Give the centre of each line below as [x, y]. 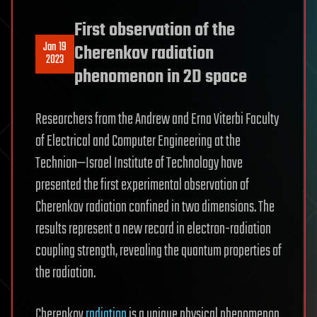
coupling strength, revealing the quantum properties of [158, 251]
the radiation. [65, 273]
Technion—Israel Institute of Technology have [139, 163]
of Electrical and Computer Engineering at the [138, 141]
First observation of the [155, 30]
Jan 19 [55, 48]
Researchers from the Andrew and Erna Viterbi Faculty [157, 119]
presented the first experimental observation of [142, 185]
